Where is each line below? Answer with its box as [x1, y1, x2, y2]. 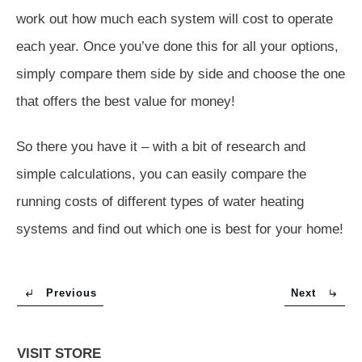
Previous [46, 286, 97, 299]
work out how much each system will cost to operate [16, 11, 333, 27]
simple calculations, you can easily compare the [16, 166, 306, 182]
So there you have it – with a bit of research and [16, 138, 305, 154]
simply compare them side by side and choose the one [16, 65, 345, 82]
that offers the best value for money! [16, 93, 235, 109]
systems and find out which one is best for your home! [16, 221, 343, 237]
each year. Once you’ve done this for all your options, [16, 38, 339, 54]
